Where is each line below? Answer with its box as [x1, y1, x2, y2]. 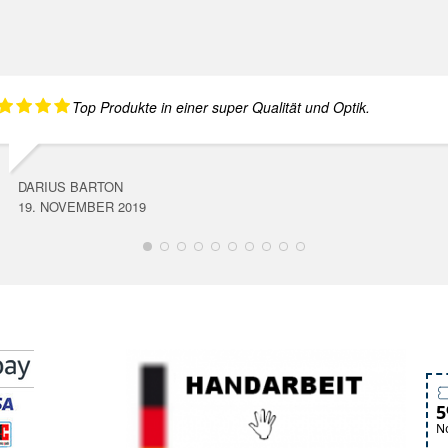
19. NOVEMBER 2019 [17, 196, 146, 216]
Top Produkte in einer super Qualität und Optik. [71, 96, 370, 117]
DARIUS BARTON [17, 176, 123, 196]
